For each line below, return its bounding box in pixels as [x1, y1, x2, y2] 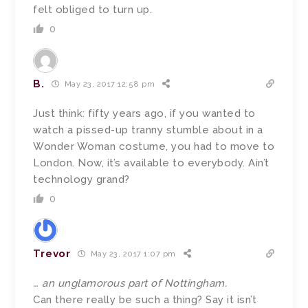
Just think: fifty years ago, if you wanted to [33, 107, 256, 120]
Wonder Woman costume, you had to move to [33, 140, 275, 153]
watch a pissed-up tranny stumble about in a [33, 123, 263, 136]
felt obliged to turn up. [33, 3, 153, 16]
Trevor [33, 247, 71, 260]
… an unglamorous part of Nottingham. [33, 276, 228, 289]
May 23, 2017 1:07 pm [88, 250, 176, 259]
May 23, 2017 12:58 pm [62, 80, 155, 89]
